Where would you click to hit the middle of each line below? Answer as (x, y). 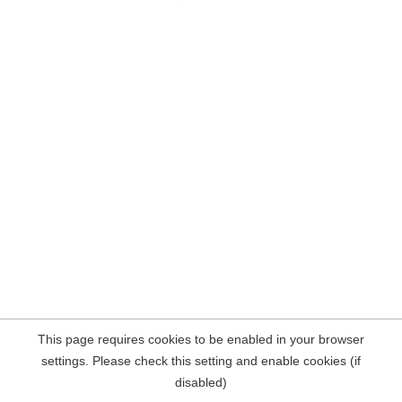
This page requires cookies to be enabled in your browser (201, 339)
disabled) (201, 382)
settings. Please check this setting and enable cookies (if (201, 361)
